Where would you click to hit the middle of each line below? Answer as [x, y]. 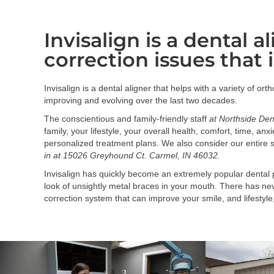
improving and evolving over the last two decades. [141, 101]
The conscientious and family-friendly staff [127, 119]
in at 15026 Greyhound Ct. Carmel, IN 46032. [132, 156]
